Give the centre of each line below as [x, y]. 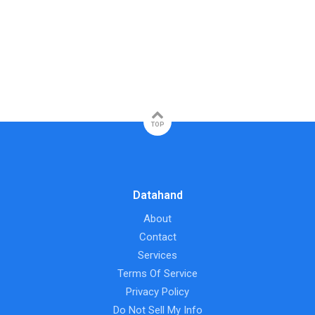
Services [157, 256]
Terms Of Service [157, 274]
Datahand [157, 195]
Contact [157, 237]
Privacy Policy [157, 292]
